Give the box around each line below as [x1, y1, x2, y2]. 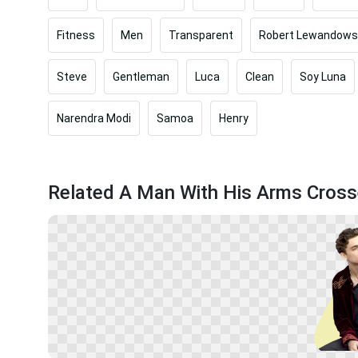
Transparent [169, 28, 233, 42]
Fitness [57, 28, 95, 42]
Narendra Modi [57, 111, 131, 125]
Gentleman [113, 70, 169, 83]
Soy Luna [300, 70, 346, 83]
